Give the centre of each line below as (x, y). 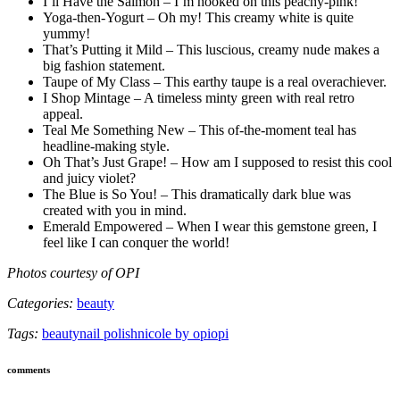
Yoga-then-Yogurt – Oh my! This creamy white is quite (198, 17)
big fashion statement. (104, 65)
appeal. (63, 113)
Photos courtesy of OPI (73, 272)
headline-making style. (106, 146)
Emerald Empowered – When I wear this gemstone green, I (210, 226)
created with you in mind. (115, 210)
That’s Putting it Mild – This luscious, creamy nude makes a (211, 49)
